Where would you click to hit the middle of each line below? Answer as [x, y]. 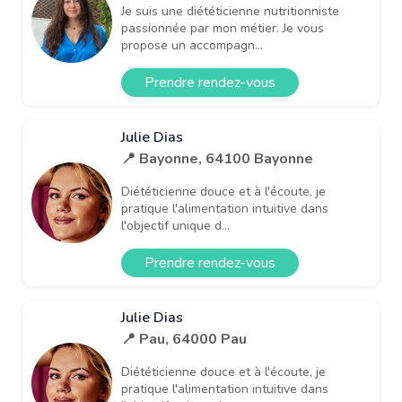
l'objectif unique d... [175, 225]
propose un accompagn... [192, 45]
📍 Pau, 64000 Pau [184, 339]
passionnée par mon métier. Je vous [223, 28]
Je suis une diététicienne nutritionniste [230, 11]
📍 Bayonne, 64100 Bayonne [217, 158]
